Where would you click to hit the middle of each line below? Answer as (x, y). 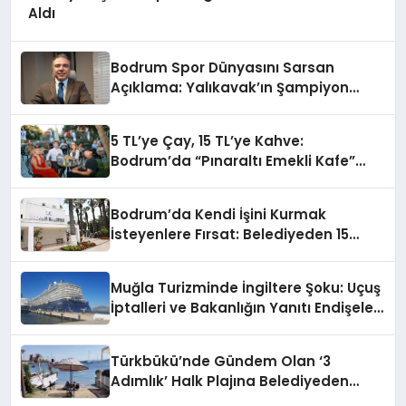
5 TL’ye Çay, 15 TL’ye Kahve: (208, 141)
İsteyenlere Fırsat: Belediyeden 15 (230, 235)
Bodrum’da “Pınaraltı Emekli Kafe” (233, 161)
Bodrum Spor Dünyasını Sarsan (223, 68)
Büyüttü (140, 328)
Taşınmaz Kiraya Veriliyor (202, 255)
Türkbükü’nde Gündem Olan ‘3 (221, 362)
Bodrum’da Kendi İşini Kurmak (219, 215)
